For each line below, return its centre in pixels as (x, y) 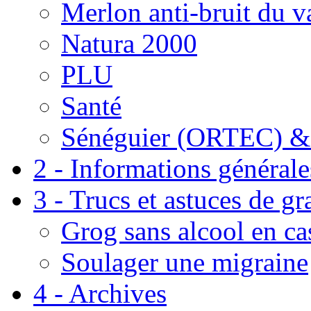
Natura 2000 (129, 44)
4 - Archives (100, 294)
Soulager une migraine (185, 262)
